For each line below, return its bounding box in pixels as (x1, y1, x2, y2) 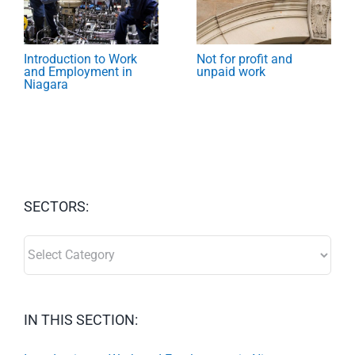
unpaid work (197, 63, 265, 79)
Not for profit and (197, 51, 292, 67)
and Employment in (24, 63, 132, 79)
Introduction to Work (24, 51, 137, 67)
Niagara (24, 76, 68, 92)
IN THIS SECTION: (24, 311, 138, 328)
